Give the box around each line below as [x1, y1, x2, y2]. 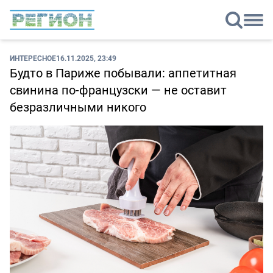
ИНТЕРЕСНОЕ [10, 53, 56, 63]
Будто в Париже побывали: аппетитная [10, 65, 236, 82]
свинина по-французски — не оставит [10, 82, 227, 99]
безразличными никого [10, 99, 146, 116]
